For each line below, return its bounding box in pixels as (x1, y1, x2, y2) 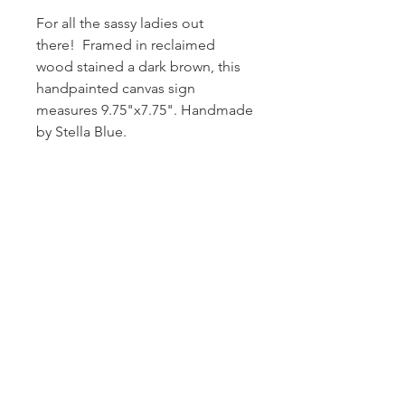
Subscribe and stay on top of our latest (30, 223, 259, 241)
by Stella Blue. (36, 123, 127, 141)
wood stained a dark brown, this (36, 58, 240, 76)
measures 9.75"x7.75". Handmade (36, 101, 253, 119)
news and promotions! (77, 241, 212, 259)
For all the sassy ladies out (36, 14, 203, 33)
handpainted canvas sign (36, 80, 195, 98)
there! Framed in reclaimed (36, 36, 215, 54)
